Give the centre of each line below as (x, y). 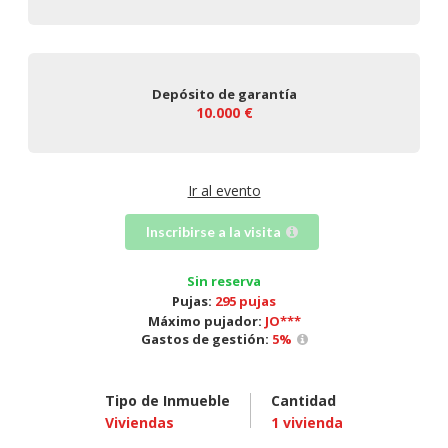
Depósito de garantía (224, 93)
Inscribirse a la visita (214, 232)
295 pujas (245, 301)
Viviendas (139, 423)
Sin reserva (224, 281)
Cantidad (303, 401)
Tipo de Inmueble (167, 401)
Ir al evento (224, 191)
